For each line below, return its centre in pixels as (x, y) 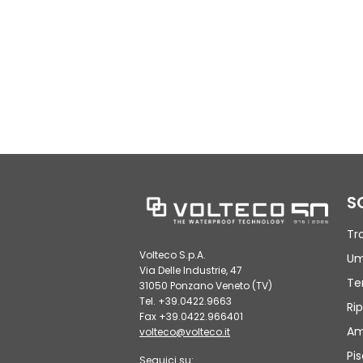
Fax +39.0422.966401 (191, 316)
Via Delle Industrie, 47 (191, 270)
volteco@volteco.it (185, 332)
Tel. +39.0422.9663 (186, 301)
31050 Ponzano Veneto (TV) (206, 286)
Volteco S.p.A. (173, 255)
